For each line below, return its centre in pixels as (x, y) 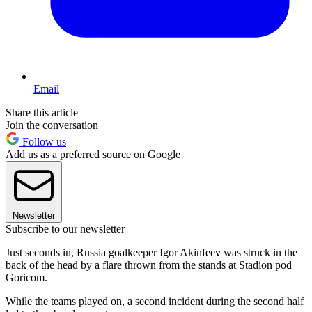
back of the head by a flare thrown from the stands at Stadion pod (149, 265)
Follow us (43, 142)
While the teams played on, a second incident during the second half (155, 302)
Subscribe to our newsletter (65, 229)
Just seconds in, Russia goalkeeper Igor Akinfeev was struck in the (151, 253)
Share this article (42, 113)
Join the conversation (52, 125)
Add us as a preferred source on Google (93, 155)
